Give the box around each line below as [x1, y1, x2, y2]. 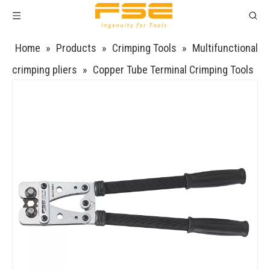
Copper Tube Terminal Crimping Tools [93, 63, 254, 76]
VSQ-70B [12, 85, 51, 98]
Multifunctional [192, 42, 258, 54]
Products [56, 42, 96, 54]
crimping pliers [12, 63, 77, 76]
